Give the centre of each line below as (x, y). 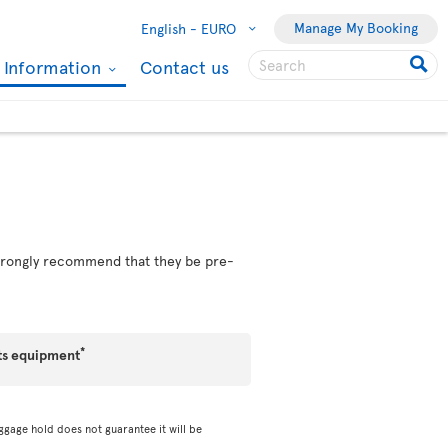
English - (169, 28)
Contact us (184, 66)
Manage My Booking (356, 27)
